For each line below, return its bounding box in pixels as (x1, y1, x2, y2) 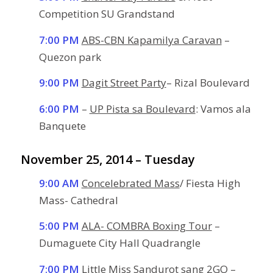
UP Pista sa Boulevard (89, 101, 196, 116)
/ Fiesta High (179, 176, 240, 191)
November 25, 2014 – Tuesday (20, 151, 195, 168)
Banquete (38, 118, 86, 133)
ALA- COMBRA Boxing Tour (81, 219, 212, 233)
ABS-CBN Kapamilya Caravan (81, 32, 222, 47)
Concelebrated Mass (81, 176, 180, 191)
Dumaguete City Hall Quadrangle (38, 236, 200, 250)
